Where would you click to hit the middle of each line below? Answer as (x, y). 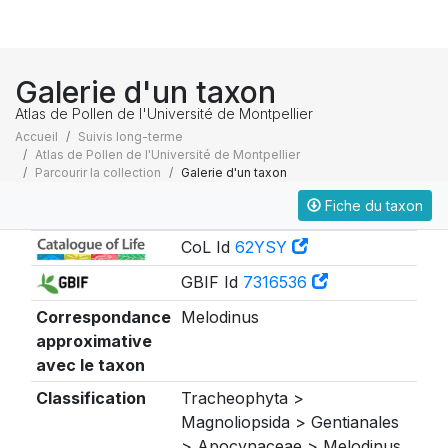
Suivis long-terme (130, 136)
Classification (90, 398)
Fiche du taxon (372, 205)
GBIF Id (211, 282)
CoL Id (207, 247)
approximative (93, 341)
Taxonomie (83, 210)
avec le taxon (90, 365)
